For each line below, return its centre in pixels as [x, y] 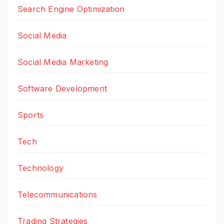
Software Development [62, 89]
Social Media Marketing [63, 62]
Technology [40, 168]
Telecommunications [57, 195]
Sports [31, 115]
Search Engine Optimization [71, 9]
